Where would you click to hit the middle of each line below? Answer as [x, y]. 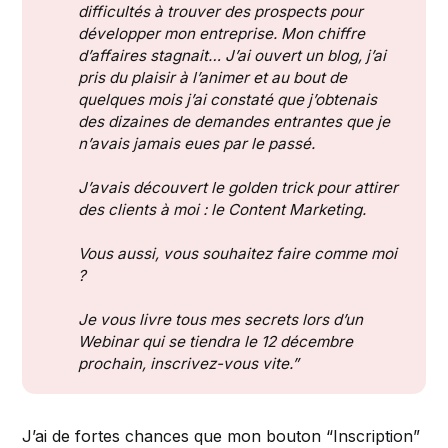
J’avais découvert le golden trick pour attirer [237, 187]
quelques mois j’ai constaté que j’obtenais [227, 99]
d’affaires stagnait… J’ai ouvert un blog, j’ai [231, 55]
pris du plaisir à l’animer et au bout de [212, 77]
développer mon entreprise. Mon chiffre [221, 33]
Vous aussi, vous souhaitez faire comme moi [237, 253]
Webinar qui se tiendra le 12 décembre [215, 341]
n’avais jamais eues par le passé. [196, 143]
